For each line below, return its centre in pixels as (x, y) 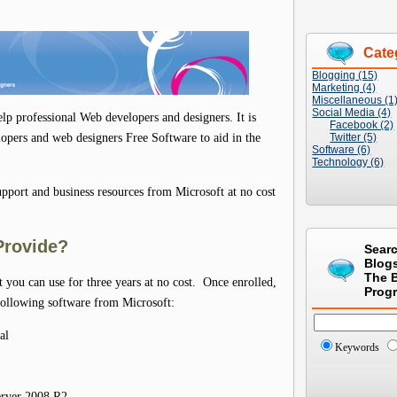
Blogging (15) (345, 75)
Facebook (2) (362, 125)
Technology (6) (348, 162)
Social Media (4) (352, 113)
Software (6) (342, 150)
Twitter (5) (354, 137)
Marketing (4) (344, 88)
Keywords (358, 347)
